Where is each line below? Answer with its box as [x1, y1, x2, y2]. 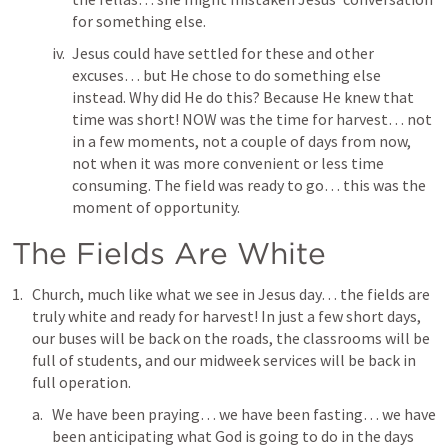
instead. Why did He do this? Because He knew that [72, 87, 414, 108]
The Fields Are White [12, 235, 326, 272]
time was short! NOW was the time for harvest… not [72, 109, 432, 130]
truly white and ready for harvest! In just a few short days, [32, 306, 421, 327]
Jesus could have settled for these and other [72, 43, 374, 64]
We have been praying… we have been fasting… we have [52, 404, 436, 425]
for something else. [72, 11, 206, 32]
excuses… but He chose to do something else [72, 65, 381, 86]
